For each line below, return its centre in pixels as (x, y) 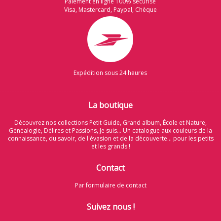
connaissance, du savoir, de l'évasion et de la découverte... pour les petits (110, 139)
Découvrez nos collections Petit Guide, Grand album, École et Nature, (110, 123)
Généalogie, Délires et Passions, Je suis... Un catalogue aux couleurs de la (110, 131)
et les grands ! (110, 147)
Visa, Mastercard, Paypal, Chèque (110, 10)
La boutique (110, 105)
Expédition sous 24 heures (110, 73)
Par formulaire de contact (110, 185)
